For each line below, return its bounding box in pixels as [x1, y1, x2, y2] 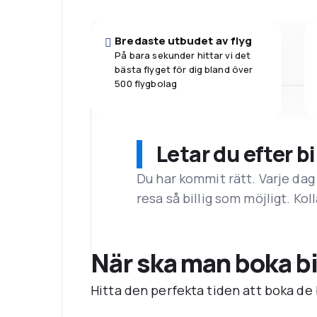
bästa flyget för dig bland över [115, 62, 253, 76]
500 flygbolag [115, 76, 178, 90]
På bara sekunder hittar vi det [115, 48, 251, 62]
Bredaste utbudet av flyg [115, 33, 253, 48]
